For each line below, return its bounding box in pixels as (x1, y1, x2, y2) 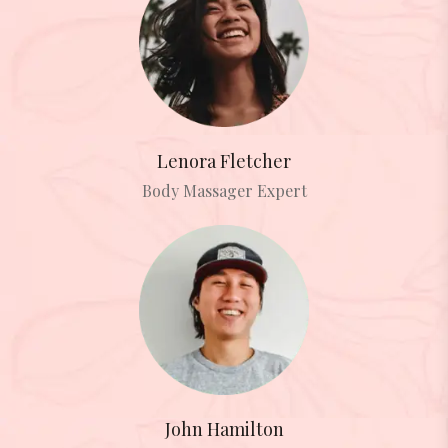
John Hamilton (164, 416, 284, 441)
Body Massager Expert (141, 179, 307, 201)
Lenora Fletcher (157, 148, 291, 173)
